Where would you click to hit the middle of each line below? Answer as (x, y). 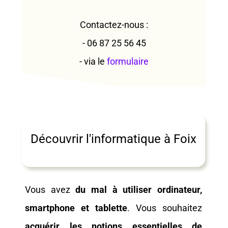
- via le (93, 61)
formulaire (128, 61)
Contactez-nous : (114, 25)
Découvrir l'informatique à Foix (113, 139)
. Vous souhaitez (165, 208)
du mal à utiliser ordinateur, (139, 190)
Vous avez (50, 190)
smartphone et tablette (76, 208)
